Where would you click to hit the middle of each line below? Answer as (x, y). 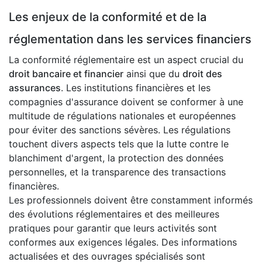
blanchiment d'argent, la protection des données (116, 158)
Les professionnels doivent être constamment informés (131, 200)
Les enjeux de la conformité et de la (108, 17)
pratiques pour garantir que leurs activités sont (113, 228)
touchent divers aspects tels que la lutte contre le (119, 144)
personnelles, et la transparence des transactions (117, 172)
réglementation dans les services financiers (130, 39)
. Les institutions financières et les (136, 88)
